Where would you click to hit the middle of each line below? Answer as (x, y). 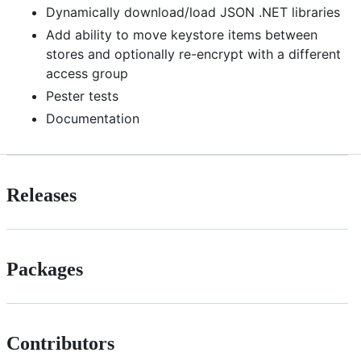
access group (87, 73)
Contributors (60, 343)
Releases (41, 195)
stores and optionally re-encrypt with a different (193, 54)
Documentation (93, 118)
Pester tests (82, 95)
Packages (45, 269)
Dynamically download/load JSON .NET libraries (193, 12)
